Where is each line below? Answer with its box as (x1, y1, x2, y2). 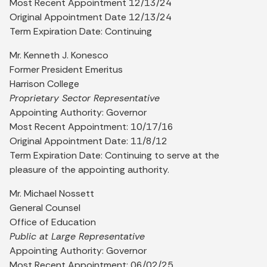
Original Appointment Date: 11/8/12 (10, 134, 167, 147)
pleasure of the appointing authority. (10, 163, 169, 176)
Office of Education (10, 215, 96, 228)
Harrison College (10, 77, 79, 90)
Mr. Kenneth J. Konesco (10, 48, 108, 61)
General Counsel (10, 201, 80, 214)
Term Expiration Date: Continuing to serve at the (10, 148, 219, 162)
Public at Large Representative (10, 229, 145, 243)
